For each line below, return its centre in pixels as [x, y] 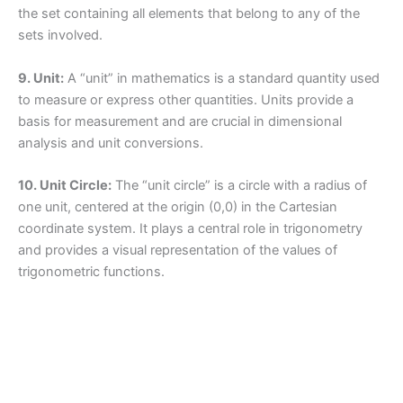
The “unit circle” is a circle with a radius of [239, 185]
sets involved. [60, 36]
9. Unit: [41, 78]
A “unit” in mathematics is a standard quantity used [222, 78]
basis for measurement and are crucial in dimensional [180, 121]
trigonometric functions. [91, 272]
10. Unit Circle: [65, 185]
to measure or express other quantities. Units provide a [186, 99]
